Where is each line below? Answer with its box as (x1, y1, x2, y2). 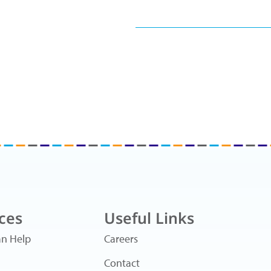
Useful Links (104, 207, 194, 228)
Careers (104, 232, 138, 246)
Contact (104, 256, 140, 270)
